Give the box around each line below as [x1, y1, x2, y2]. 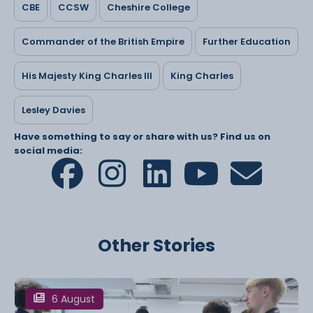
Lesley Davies [22, 103, 85, 117]
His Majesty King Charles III [22, 68, 152, 82]
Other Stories [98, 233, 215, 258]
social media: [14, 143, 82, 157]
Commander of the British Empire [22, 34, 184, 48]
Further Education [203, 34, 291, 48]
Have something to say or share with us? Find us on [14, 129, 270, 143]
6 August [52, 291, 95, 306]
